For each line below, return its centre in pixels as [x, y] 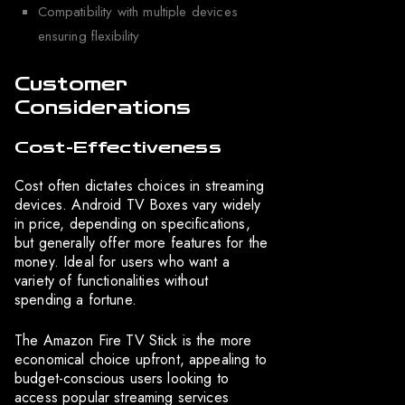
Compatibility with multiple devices [137, 12]
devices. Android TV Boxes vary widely [138, 204]
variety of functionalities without [112, 280]
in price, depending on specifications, [132, 223]
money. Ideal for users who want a [122, 261]
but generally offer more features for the [141, 242]
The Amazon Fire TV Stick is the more [133, 340]
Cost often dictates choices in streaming [139, 185]
